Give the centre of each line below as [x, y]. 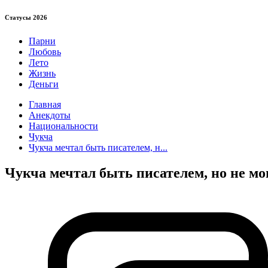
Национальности [63, 126]
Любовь [45, 51]
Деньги [44, 84]
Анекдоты [50, 115]
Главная [45, 104]
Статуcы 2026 [26, 17]
